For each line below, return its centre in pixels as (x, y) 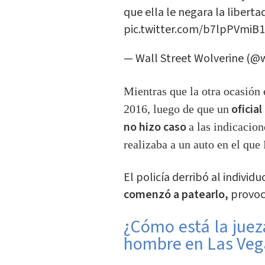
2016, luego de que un (176, 109)
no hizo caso (156, 127)
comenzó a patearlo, (176, 195)
